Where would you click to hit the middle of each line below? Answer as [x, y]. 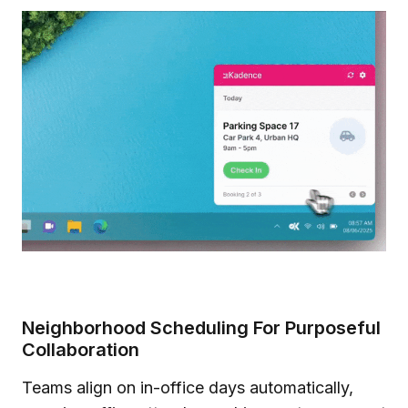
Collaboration [81, 350]
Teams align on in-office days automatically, [188, 388]
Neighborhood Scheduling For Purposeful [201, 328]
